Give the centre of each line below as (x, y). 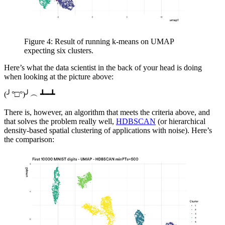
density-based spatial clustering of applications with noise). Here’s (108, 130)
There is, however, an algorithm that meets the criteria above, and (107, 112)
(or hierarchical (181, 121)
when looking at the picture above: (59, 76)
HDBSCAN (136, 121)
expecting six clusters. (59, 50)
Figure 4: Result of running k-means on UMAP (99, 41)
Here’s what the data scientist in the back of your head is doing (103, 67)
